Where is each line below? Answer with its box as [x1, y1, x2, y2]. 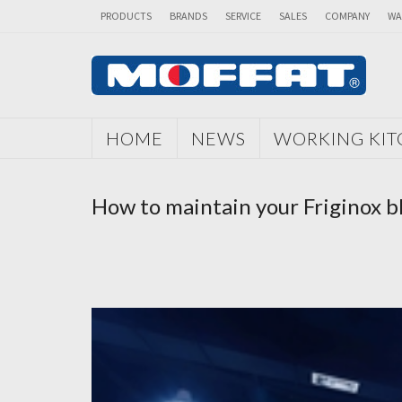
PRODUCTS [100, 9, 152, 22]
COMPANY [325, 9, 370, 22]
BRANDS [170, 9, 207, 22]
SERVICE [225, 9, 261, 22]
